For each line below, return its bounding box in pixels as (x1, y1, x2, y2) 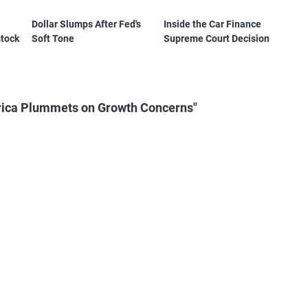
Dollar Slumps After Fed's (31, 18, 141, 30)
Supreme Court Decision (164, 32, 270, 44)
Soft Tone (31, 32, 74, 44)
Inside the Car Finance (164, 18, 262, 30)
